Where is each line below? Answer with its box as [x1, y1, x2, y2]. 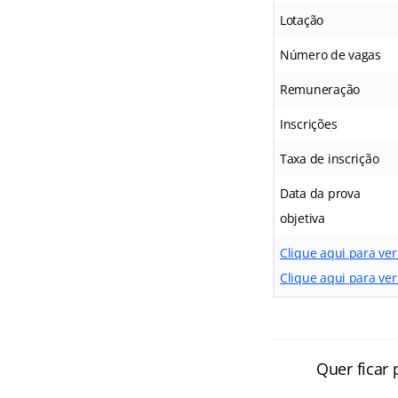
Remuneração [279, 81, 361, 98]
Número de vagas [279, 46, 381, 63]
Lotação [279, 12, 324, 28]
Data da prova [279, 185, 361, 202]
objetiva [279, 210, 325, 227]
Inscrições [279, 115, 338, 132]
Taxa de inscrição [279, 150, 379, 167]
